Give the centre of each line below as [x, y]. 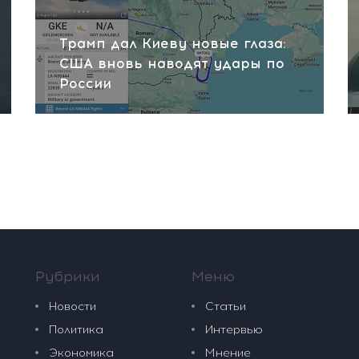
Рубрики [68, 276]
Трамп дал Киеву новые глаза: [173, 43]
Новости [73, 307]
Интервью [234, 330]
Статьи [226, 307]
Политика [76, 330]
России [85, 83]
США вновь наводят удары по [172, 63]
